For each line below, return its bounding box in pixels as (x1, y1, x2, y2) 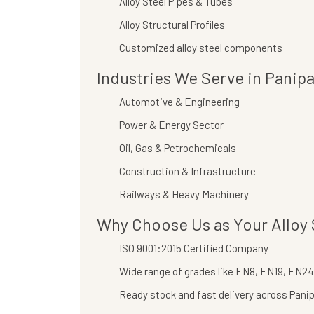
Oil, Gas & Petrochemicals (119, 142, 236, 154)
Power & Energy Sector (119, 118, 224, 131)
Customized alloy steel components (119, 41, 282, 54)
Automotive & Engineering (119, 95, 240, 108)
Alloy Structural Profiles (119, 18, 225, 31)
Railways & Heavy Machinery (119, 188, 249, 200)
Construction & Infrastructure (119, 165, 256, 177)
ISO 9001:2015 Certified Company (119, 242, 268, 254)
